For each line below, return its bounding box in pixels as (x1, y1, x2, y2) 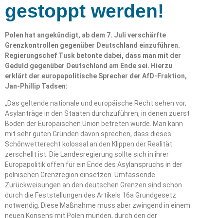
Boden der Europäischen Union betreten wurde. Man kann (5, 120, 183, 128)
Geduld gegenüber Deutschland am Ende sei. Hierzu (5, 62, 172, 70)
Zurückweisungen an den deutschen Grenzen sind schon (5, 181, 182, 189)
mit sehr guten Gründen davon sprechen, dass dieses (5, 130, 171, 138)
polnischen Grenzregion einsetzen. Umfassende (5, 171, 155, 179)
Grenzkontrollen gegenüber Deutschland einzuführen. (5, 41, 180, 49)
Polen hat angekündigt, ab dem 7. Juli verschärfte (5, 31, 166, 39)
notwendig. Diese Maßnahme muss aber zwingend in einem (5, 201, 190, 210)
